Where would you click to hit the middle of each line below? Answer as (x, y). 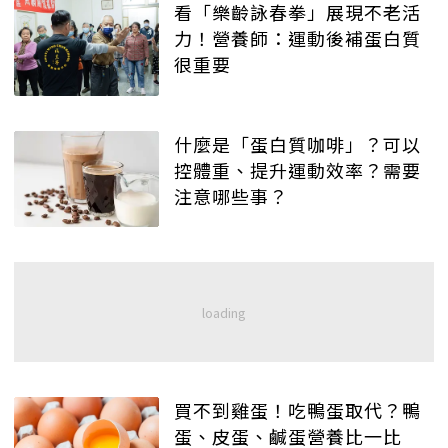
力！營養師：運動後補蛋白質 (297, 37)
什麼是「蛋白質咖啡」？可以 (297, 143)
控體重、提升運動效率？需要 (297, 169)
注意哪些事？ (231, 195)
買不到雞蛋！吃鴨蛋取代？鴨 (297, 410)
